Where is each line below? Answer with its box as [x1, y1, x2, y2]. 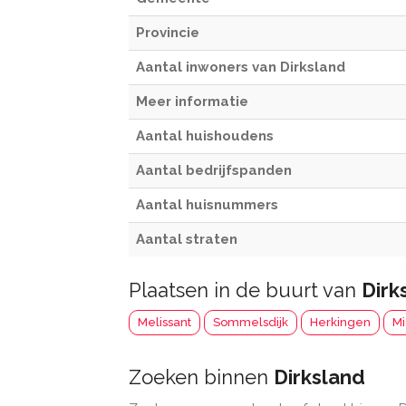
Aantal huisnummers [136, 197, 278, 213]
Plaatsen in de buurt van [129, 278, 362, 302]
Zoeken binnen [129, 365, 274, 389]
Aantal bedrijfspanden [136, 162, 292, 179]
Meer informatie [136, 93, 248, 110]
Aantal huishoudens [136, 128, 274, 144]
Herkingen [310, 315, 371, 329]
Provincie [136, 24, 199, 41]
